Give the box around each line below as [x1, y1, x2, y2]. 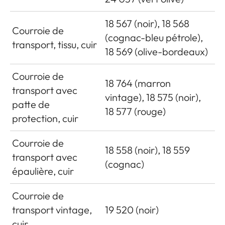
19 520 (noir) [105, 203, 159, 216]
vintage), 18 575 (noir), [105, 90, 201, 103]
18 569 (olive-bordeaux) [105, 45, 208, 58]
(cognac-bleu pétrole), [105, 31, 203, 44]
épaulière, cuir [12, 164, 74, 177]
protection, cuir [12, 111, 78, 125]
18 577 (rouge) [105, 104, 166, 118]
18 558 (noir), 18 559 [105, 143, 190, 156]
